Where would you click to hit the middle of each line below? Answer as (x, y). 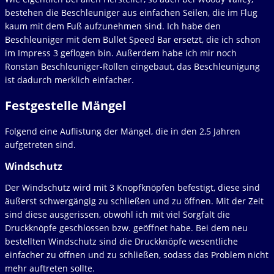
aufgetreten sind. (40, 144)
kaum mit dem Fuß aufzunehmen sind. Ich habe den (113, 26)
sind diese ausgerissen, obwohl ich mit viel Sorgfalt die (117, 214)
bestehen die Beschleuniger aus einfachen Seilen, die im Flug (131, 13)
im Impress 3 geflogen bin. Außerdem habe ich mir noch (121, 53)
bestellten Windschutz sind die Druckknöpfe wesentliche (121, 241)
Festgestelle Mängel (65, 106)
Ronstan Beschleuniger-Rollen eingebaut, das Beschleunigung (132, 67)
